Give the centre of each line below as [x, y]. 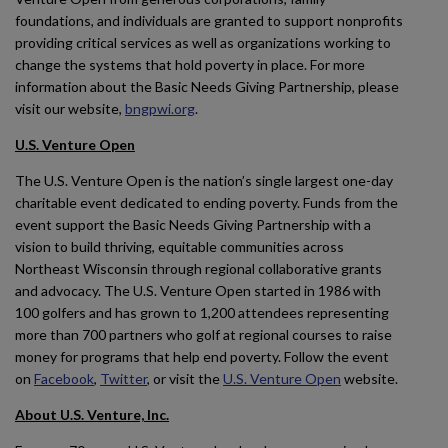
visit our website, [70, 108]
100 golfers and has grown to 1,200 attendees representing [202, 312]
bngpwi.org [160, 108]
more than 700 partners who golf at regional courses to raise [203, 334]
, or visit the [185, 378]
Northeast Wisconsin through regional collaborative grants [198, 268]
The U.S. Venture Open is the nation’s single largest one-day [204, 180]
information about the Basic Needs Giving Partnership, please [207, 86]
